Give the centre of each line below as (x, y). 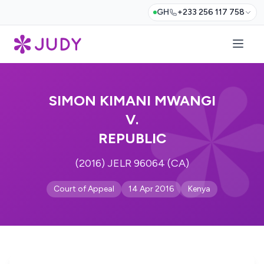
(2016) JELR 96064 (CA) (132, 163)
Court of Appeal (84, 189)
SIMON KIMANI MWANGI (132, 100)
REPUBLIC (132, 138)
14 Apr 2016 (151, 189)
